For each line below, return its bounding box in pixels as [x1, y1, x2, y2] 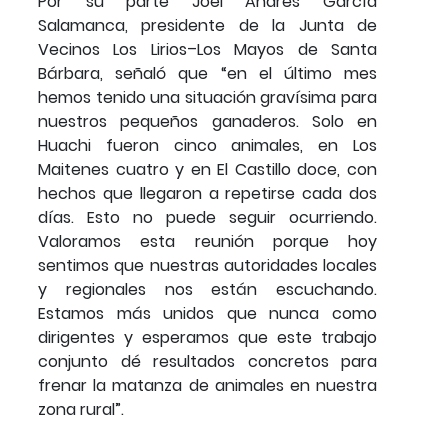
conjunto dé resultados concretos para [38, 349, 377, 373]
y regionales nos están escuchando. [38, 277, 377, 301]
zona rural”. [38, 397, 124, 421]
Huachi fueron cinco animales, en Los [38, 133, 377, 157]
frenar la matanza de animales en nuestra [38, 373, 377, 397]
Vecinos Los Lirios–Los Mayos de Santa [38, 37, 377, 61]
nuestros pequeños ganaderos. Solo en [38, 109, 377, 133]
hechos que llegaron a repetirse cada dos [38, 181, 377, 205]
